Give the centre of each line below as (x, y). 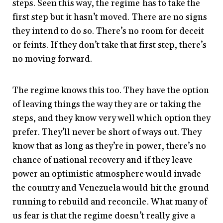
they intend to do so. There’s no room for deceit (108, 31)
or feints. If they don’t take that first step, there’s (110, 45)
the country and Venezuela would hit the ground (111, 188)
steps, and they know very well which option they (111, 118)
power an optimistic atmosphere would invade (107, 174)
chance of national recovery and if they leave (103, 160)
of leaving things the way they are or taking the (107, 105)
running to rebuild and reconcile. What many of (110, 202)
